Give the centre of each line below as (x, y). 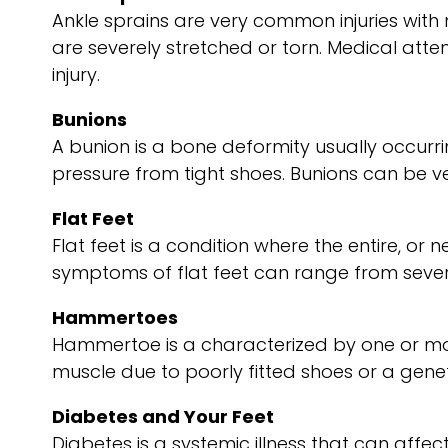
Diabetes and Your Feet (163, 416)
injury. (76, 74)
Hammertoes (115, 317)
